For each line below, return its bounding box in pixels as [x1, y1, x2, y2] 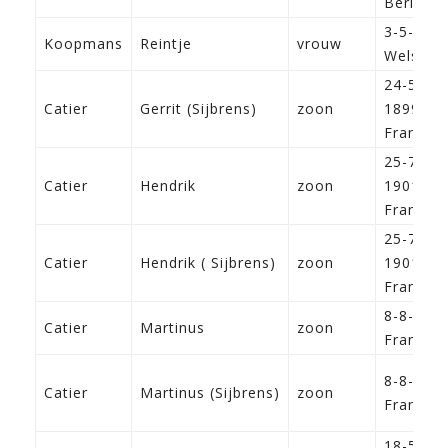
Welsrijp [384, 46, 443, 66]
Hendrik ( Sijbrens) [140, 253, 276, 273]
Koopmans [44, 34, 123, 54]
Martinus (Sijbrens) [140, 383, 280, 403]
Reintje [140, 34, 192, 54]
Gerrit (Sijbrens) [140, 99, 257, 119]
